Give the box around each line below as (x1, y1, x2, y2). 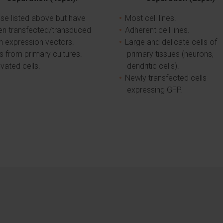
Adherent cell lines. (125, 25, 190, 35)
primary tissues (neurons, (127, 49, 214, 59)
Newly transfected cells (125, 73, 207, 83)
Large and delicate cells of (125, 37, 217, 47)
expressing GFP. (127, 85, 182, 95)
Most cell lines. (125, 13, 176, 23)
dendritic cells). (127, 61, 179, 71)
